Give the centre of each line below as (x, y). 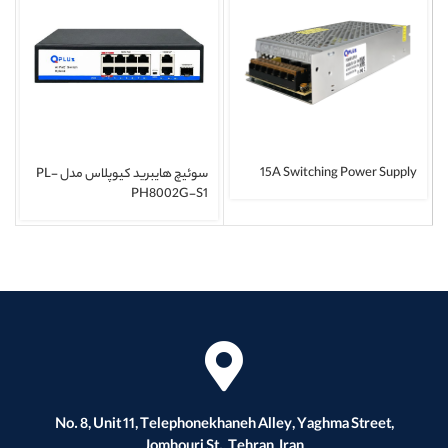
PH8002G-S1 (169, 195)
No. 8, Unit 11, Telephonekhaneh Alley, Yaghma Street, (224, 426)
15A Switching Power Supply (338, 174)
